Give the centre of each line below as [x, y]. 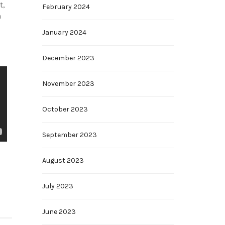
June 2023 [59, 212]
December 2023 [68, 58]
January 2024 [64, 32]
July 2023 [58, 186]
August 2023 [63, 160]
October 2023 [65, 109]
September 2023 [69, 135]
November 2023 [68, 84]
